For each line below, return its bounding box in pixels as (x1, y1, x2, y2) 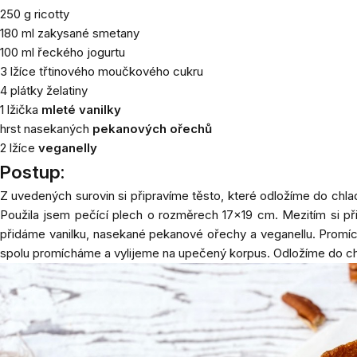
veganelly (38, 140, 97, 155)
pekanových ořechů (92, 121, 212, 136)
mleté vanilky (41, 102, 121, 117)
